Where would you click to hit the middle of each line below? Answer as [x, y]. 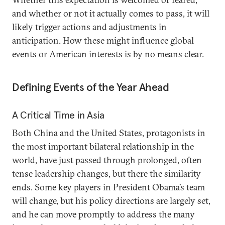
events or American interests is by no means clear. [108, 54]
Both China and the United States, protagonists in [109, 133]
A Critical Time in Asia [58, 115]
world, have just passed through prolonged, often [107, 160]
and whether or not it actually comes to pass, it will [111, 13]
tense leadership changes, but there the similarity [106, 174]
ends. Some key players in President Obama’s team [108, 187]
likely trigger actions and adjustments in [89, 27]
